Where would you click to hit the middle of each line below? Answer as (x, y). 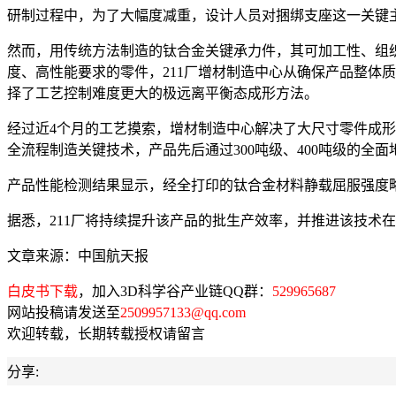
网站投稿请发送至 (64, 313)
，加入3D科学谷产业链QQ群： (175, 292)
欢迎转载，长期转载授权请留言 (106, 334)
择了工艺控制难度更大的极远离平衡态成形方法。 (163, 94)
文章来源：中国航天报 (78, 256)
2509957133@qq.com (183, 313)
